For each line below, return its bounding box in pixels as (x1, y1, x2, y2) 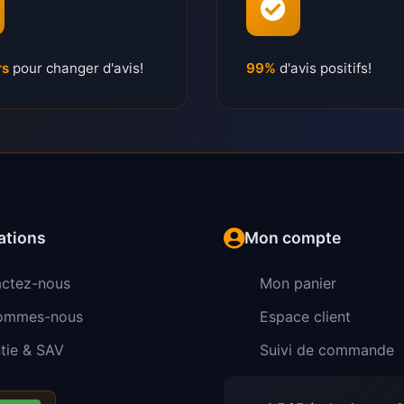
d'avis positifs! (276, 59, 372, 77)
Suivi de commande (260, 341, 394, 360)
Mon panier (260, 274, 336, 293)
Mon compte (244, 228, 341, 248)
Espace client (260, 308, 351, 326)
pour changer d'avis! (9, 59, 143, 77)
